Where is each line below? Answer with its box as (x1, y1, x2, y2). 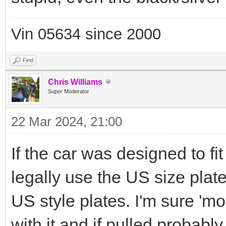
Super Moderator (48, 88, 89, 94)
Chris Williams (48, 77, 102, 86)
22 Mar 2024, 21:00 (11, 114, 122, 129)
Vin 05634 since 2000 (11, 25, 161, 43)
